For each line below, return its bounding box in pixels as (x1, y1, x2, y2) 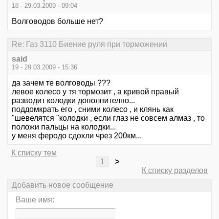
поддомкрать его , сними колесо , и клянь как (12, 105, 174, 113)
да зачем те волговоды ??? (12, 78, 110, 87)
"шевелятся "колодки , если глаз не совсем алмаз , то (12, 113, 205, 122)
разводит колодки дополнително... (12, 96, 135, 105)
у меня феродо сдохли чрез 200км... (12, 131, 142, 140)
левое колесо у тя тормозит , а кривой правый (12, 87, 179, 96)
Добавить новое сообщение (12, 181, 113, 190)
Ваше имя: (16, 196, 54, 204)
